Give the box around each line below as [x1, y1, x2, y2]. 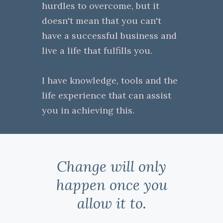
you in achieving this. [42, 104, 134, 116]
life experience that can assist [42, 89, 171, 101]
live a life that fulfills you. [42, 44, 152, 56]
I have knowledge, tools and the [42, 74, 178, 86]
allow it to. [77, 194, 146, 213]
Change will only [57, 157, 166, 176]
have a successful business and [42, 29, 177, 41]
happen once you [56, 175, 167, 194]
